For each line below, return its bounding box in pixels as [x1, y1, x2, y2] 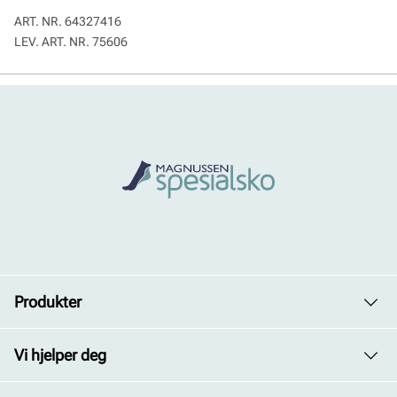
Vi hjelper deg [14, 346, 106, 364]
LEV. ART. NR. [14, 35, 92, 49]
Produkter [14, 292, 82, 311]
